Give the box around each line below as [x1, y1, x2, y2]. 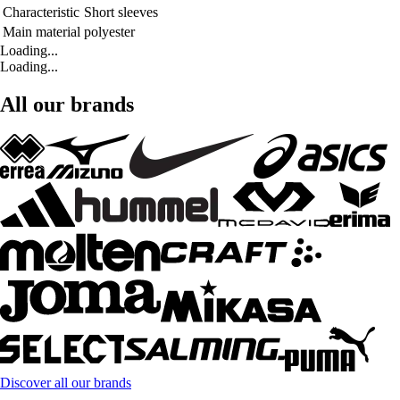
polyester [84, 23, 135, 39]
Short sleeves [84, 4, 158, 20]
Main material [3, 23, 80, 39]
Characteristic [3, 4, 79, 20]
